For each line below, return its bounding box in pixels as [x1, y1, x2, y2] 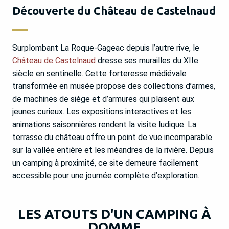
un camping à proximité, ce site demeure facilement [12, 158, 198, 168]
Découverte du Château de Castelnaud [12, 4, 216, 17]
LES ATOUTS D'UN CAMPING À [18, 207, 211, 222]
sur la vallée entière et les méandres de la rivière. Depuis [12, 145, 214, 155]
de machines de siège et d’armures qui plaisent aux [12, 94, 194, 104]
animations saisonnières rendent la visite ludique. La [12, 120, 196, 130]
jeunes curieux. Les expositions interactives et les [12, 107, 191, 117]
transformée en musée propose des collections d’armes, [12, 81, 215, 91]
